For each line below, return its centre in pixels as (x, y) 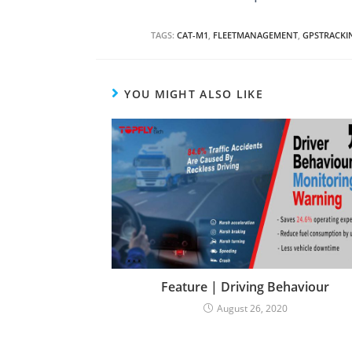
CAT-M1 (192, 35)
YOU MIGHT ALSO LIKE (194, 94)
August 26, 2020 (252, 309)
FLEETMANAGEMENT (255, 35)
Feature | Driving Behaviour (245, 287)
